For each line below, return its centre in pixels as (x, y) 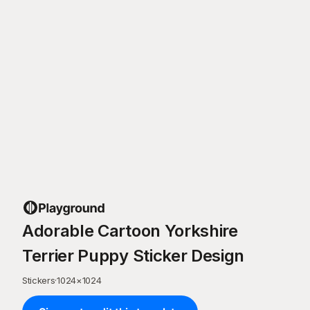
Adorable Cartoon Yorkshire (130, 231)
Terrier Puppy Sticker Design (134, 256)
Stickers (39, 280)
